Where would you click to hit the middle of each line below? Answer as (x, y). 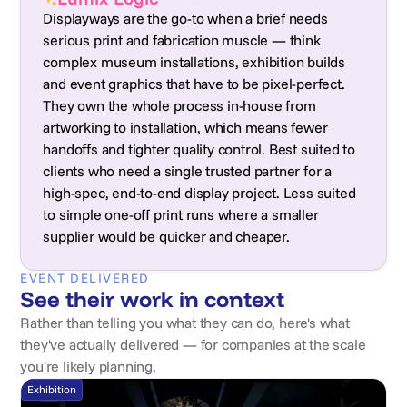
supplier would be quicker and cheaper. (166, 236)
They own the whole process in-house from (179, 105)
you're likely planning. (88, 366)
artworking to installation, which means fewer (185, 127)
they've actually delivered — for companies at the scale (193, 344)
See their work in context (153, 299)
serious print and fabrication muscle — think (182, 40)
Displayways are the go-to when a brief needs (185, 18)
